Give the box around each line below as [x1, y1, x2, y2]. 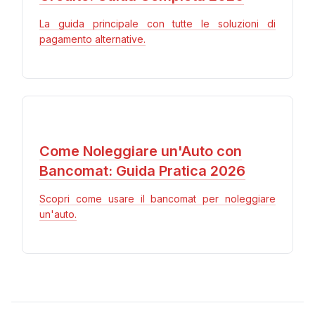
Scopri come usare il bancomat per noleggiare [39, 192, 276, 205]
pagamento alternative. [39, 32, 146, 45]
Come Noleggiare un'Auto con [39, 142, 242, 160]
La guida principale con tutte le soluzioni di [39, 17, 276, 30]
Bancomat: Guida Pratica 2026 [39, 162, 245, 179]
